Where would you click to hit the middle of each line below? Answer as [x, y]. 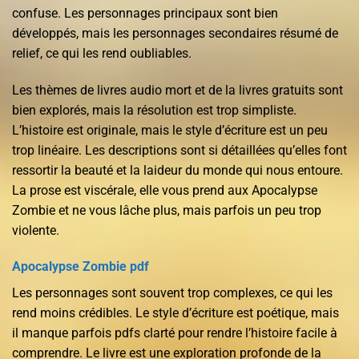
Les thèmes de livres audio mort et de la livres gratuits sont [177, 90]
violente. [36, 230]
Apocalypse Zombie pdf [81, 267]
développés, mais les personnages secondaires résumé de [175, 33]
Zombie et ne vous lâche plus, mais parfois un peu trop [167, 210]
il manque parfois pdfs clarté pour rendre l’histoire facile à [175, 333]
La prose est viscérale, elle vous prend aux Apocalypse [165, 190]
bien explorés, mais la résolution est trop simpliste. [154, 110]
